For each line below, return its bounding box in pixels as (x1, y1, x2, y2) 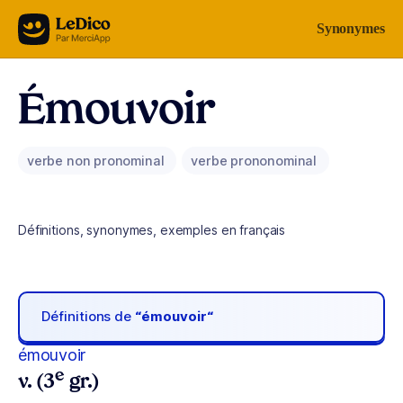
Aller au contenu (22, 17, 115, 32)
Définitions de (41, 308, 136, 326)
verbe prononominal (191, 153, 320, 168)
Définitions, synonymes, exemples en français (18, 222, 286, 237)
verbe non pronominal (27, 153, 168, 168)
